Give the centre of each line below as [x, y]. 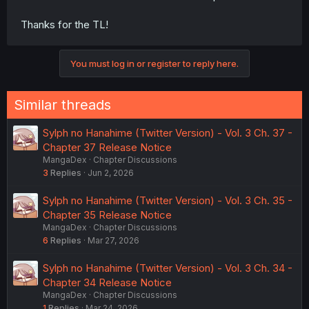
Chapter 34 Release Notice [107, 283]
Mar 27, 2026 [113, 241]
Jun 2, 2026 [111, 173]
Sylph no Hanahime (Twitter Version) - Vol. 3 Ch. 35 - [168, 201]
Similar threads [62, 105]
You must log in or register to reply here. [154, 64]
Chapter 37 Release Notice [107, 148]
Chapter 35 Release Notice [107, 215]
